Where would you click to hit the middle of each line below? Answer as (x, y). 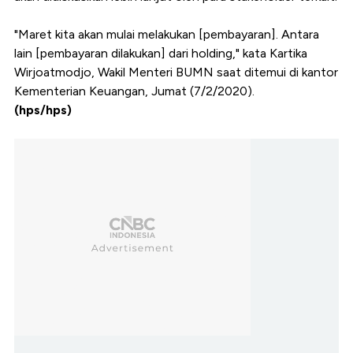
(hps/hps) (43, 110)
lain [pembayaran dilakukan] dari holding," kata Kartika (161, 54)
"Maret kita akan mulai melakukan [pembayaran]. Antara (167, 35)
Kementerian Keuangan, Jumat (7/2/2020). (134, 91)
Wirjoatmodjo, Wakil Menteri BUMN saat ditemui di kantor (176, 72)
